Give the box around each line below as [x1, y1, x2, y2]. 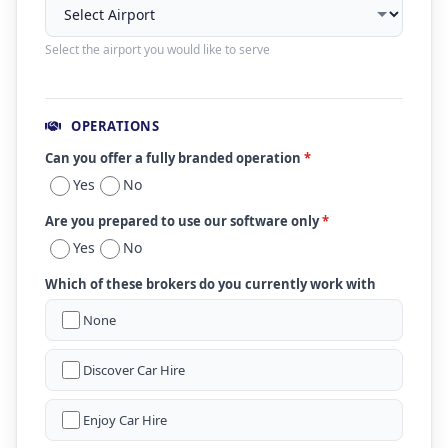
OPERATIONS [67, 117, 159, 135]
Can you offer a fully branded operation [45, 149, 304, 167]
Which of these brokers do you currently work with [45, 275, 376, 293]
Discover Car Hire [83, 361, 185, 379]
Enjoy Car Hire [83, 411, 167, 429]
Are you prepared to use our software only [45, 212, 322, 230]
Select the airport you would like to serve [45, 41, 270, 58]
